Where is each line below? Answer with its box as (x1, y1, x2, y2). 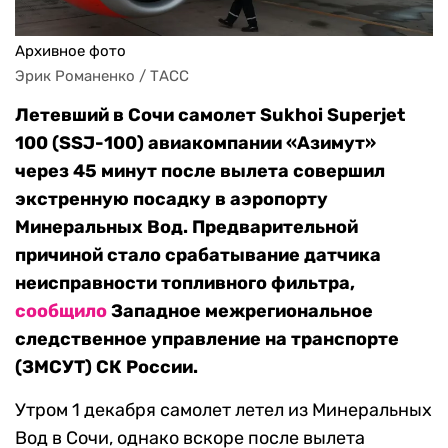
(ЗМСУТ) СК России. (15, 356, 198, 379)
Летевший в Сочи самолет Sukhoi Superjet (15, 104, 405, 127)
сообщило (15, 300, 107, 323)
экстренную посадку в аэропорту (15, 188, 328, 211)
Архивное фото (15, 42, 126, 61)
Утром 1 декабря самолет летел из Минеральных (15, 399, 432, 422)
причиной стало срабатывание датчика (15, 244, 381, 267)
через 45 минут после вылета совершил (15, 160, 385, 183)
